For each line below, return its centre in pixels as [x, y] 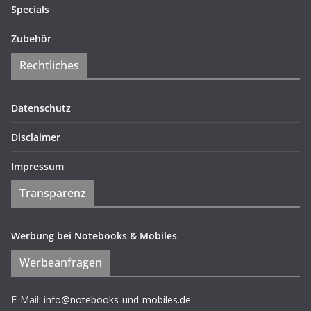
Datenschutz [41, 108]
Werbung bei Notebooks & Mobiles [94, 236]
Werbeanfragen [61, 262]
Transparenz [53, 193]
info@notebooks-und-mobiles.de [117, 300]
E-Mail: [27, 300]
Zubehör [31, 39]
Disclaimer [36, 137]
